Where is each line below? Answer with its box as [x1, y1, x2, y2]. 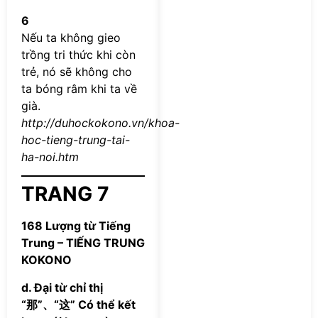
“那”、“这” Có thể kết [21, 297, 136, 312]
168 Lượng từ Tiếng [21, 219, 131, 234]
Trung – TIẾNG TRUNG [21, 236, 145, 251]
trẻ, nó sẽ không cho [21, 64, 132, 79]
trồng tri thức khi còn [21, 47, 136, 62]
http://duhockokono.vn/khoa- [21, 115, 180, 130]
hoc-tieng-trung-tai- [21, 132, 130, 147]
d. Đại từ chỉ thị [21, 280, 103, 295]
